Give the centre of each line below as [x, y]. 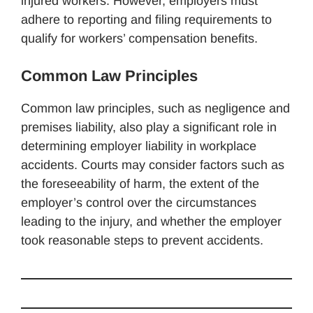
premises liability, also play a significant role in [149, 127]
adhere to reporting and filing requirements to [146, 19]
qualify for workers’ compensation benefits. [139, 38]
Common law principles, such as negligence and [155, 108]
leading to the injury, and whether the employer [151, 221]
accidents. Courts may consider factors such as [153, 165]
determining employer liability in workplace [139, 146]
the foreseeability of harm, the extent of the [140, 183]
